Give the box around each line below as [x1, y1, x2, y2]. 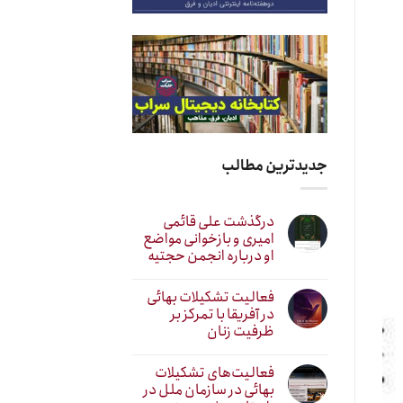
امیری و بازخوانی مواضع [142, 227, 274, 250]
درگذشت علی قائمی [162, 210, 274, 233]
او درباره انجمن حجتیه [147, 244, 274, 267]
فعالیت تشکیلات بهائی [146, 285, 274, 309]
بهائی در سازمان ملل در [142, 378, 274, 401]
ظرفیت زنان [206, 319, 274, 343]
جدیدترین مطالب [220, 155, 327, 178]
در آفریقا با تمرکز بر [169, 302, 274, 326]
